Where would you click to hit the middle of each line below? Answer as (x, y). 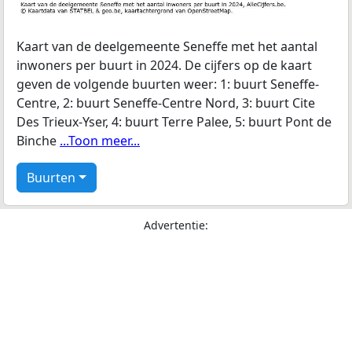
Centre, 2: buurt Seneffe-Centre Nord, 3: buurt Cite (166, 103)
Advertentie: (176, 225)
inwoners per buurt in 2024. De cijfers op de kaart (164, 66)
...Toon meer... (100, 141)
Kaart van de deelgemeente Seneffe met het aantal (167, 47)
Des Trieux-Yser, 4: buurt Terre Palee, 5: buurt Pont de (174, 122)
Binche (38, 141)
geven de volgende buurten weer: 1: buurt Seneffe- (168, 84)
